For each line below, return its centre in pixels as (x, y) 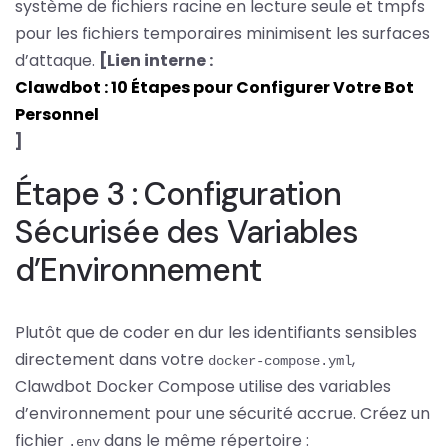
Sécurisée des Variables (187, 231)
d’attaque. (57, 60)
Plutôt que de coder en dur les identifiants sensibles (216, 332)
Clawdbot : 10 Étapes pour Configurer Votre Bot (214, 87)
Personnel (57, 114)
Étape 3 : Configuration (178, 193)
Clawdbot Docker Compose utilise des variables (203, 386)
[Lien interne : (156, 60)
